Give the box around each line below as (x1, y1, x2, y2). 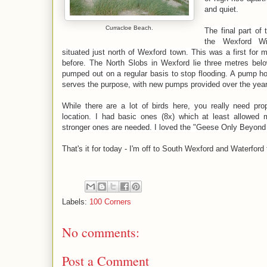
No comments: (62, 223, 139, 241)
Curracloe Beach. (105, 24, 153, 31)
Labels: (62, 197, 89, 206)
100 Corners (89, 197, 131, 206)
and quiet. (204, 4, 238, 14)
